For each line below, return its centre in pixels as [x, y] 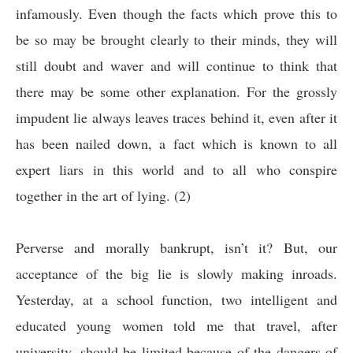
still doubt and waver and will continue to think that [176, 65]
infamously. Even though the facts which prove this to [176, 13]
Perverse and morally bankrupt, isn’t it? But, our [176, 247]
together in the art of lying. [93, 195]
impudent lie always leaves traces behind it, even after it [176, 117]
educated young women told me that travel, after [176, 325]
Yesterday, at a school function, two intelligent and [176, 299]
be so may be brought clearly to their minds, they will [176, 39]
